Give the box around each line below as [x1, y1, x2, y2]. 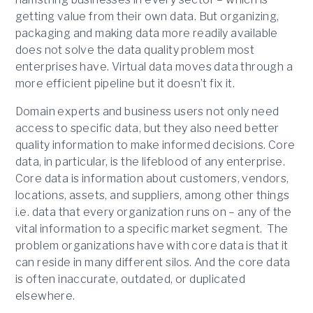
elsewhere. [15, 289, 75, 303]
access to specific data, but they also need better [15, 122, 279, 136]
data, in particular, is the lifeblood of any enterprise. [15, 155, 285, 169]
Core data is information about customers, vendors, [15, 172, 289, 186]
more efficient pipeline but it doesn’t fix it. [15, 77, 235, 91]
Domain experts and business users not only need [15, 105, 279, 119]
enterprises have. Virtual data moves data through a [15, 60, 293, 74]
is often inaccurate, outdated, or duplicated [15, 272, 246, 286]
